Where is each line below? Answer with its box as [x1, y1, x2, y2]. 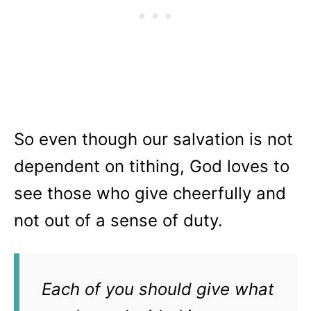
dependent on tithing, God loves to [14, 156, 289, 176]
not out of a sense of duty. [14, 210, 228, 230]
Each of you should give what [42, 279, 274, 299]
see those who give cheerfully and [14, 183, 286, 203]
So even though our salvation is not [14, 129, 293, 149]
